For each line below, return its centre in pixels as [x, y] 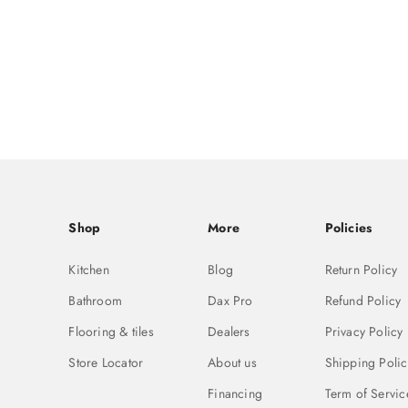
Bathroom [96, 301]
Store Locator [106, 363]
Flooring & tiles [111, 332]
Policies [348, 228]
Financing [235, 394]
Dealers [229, 332]
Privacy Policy [364, 332]
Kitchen [89, 270]
